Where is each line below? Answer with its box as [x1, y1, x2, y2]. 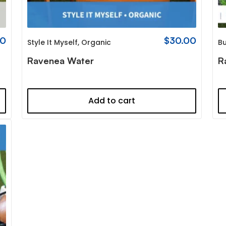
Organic [81, 37, 111, 47]
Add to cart [88, 94, 136, 106]
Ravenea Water [27, 54, 94, 66]
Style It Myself [27, 37, 78, 47]
